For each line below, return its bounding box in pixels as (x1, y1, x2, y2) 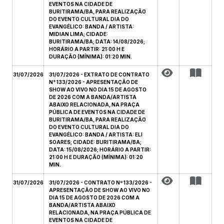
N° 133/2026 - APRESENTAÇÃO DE (49, 79, 138, 85)
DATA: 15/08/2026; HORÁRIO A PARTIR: (49, 146, 151, 152)
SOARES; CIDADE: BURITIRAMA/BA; (49, 139, 141, 145)
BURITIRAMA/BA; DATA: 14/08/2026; (49, 38, 145, 44)
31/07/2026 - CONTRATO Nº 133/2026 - (49, 179, 152, 185)
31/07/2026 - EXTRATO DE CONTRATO (49, 71, 149, 77)
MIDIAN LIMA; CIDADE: (49, 31, 108, 37)
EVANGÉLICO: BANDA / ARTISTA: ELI (49, 131, 142, 137)
